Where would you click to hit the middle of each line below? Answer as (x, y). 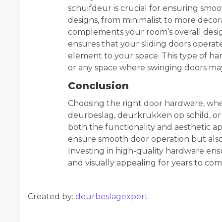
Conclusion (98, 86)
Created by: (52, 196)
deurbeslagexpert (112, 196)
